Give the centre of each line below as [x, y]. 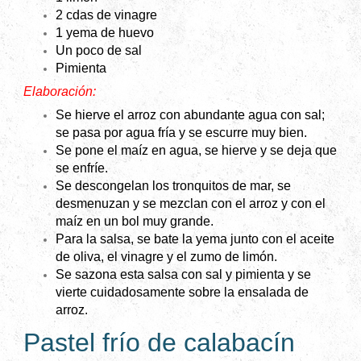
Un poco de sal [99, 51]
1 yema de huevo [105, 33]
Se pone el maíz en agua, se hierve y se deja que [196, 151]
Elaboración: [60, 92]
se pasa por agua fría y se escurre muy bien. [181, 133]
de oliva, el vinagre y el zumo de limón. [166, 257]
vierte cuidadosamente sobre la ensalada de [182, 293]
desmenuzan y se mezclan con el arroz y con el [191, 204]
